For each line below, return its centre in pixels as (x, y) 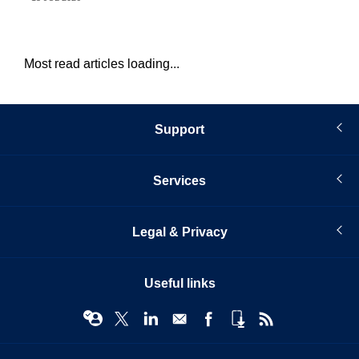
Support (179, 130)
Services (179, 181)
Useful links (179, 284)
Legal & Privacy (179, 232)
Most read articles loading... (102, 64)
